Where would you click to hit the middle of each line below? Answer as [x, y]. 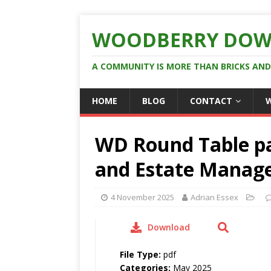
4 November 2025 [142, 197]
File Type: [142, 254]
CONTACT [211, 101]
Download [169, 227]
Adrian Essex [214, 197]
